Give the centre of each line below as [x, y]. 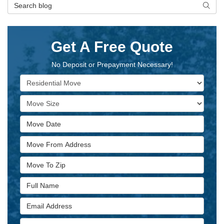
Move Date [38, 120]
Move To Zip [41, 161]
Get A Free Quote [112, 47]
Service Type [42, 79]
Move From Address [55, 141]
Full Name [37, 182]
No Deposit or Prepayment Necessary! [112, 64]
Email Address [45, 202]
